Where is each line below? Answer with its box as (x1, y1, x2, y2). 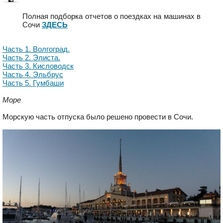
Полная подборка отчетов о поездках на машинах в (22, 11, 201, 20)
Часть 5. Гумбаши (2, 78, 64, 87)
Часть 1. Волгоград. (2, 44, 70, 53)
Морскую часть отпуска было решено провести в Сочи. (2, 112, 193, 121)
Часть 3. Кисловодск (2, 61, 74, 70)
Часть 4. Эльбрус (2, 70, 63, 79)
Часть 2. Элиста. (2, 53, 60, 62)
